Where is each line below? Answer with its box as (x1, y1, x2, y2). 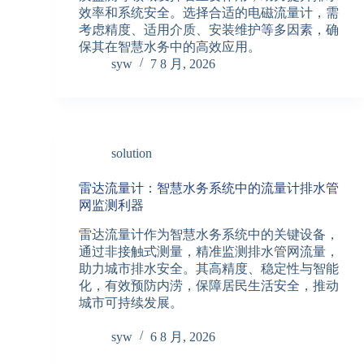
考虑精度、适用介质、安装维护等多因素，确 (79, 22, 340, 37)
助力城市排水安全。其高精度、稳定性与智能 (79, 261, 340, 275)
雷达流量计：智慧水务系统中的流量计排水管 (79, 180, 340, 195)
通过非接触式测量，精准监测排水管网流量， (79, 244, 340, 258)
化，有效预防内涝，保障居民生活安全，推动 (79, 278, 340, 292)
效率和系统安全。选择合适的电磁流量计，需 (79, 5, 340, 19)
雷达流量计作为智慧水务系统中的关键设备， (79, 227, 340, 241)
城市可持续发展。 (79, 295, 184, 310)
